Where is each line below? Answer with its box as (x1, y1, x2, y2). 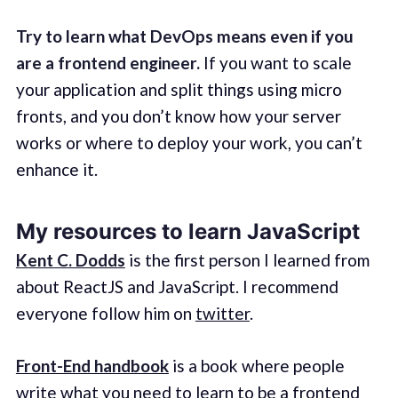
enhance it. (15, 159, 98, 180)
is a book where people (168, 354, 345, 376)
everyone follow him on (15, 303, 195, 324)
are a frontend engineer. (15, 52, 200, 74)
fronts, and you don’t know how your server (15, 106, 341, 127)
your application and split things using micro (15, 79, 342, 100)
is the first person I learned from (124, 250, 370, 271)
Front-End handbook (15, 354, 169, 376)
